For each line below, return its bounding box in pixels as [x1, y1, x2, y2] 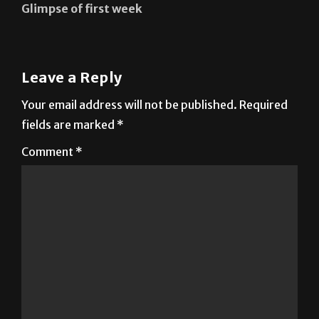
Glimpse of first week [21, 1, 142, 16]
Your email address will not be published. [21, 98, 237, 113]
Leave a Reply [21, 68, 122, 87]
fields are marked [21, 117, 117, 132]
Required [239, 98, 288, 113]
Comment [21, 145, 75, 159]
